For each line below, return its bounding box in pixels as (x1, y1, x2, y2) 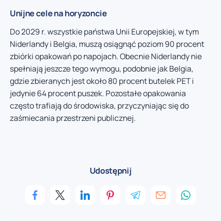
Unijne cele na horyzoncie (10, 7, 107, 19)
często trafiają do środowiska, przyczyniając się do (10, 100, 189, 111)
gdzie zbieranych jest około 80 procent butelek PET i (10, 75, 194, 87)
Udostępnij (89, 164, 132, 176)
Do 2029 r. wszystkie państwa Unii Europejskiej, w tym (10, 26, 199, 37)
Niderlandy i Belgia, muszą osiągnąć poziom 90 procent (10, 38, 204, 50)
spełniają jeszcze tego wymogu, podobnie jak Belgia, (10, 63, 193, 74)
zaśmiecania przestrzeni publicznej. (10, 112, 136, 124)
